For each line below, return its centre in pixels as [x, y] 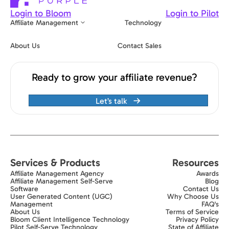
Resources [196, 162]
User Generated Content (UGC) [61, 196]
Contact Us [201, 189]
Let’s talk [111, 101]
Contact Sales [140, 45]
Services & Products [55, 162]
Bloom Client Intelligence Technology [70, 219]
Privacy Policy [197, 219]
